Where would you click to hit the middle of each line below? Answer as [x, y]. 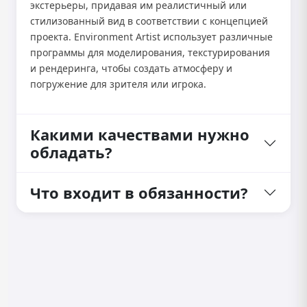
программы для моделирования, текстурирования [150, 52]
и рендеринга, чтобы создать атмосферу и [131, 68]
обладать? [71, 152]
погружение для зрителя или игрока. [118, 84]
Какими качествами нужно [140, 134]
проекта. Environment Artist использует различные [151, 37]
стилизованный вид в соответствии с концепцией [149, 21]
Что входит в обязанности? [139, 193]
